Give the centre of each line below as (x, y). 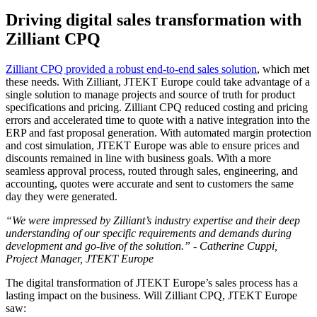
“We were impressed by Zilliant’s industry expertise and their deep (153, 221)
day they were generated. (62, 197)
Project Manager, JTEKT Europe (80, 259)
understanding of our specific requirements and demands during (149, 234)
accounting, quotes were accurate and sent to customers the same (150, 184)
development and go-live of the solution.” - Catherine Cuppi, (142, 246)
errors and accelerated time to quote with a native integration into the (158, 120)
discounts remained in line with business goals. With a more (138, 158)
